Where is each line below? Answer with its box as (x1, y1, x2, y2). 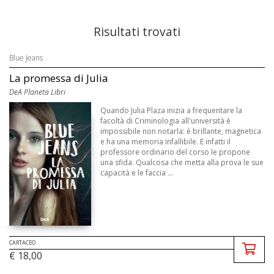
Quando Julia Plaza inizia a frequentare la (100, 105, 243, 116)
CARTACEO (9, 238, 35, 246)
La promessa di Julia (9, 71, 108, 85)
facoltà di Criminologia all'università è (100, 116, 231, 126)
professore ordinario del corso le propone (100, 147, 251, 157)
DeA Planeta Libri (9, 87, 65, 97)
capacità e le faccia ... (100, 168, 174, 178)
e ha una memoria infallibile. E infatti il (100, 136, 231, 147)
